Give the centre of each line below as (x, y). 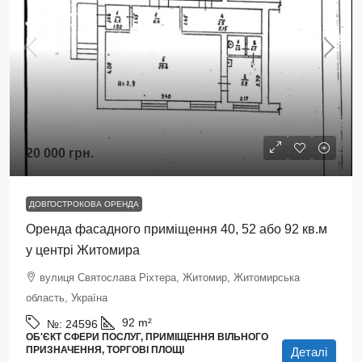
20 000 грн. (60, 153)
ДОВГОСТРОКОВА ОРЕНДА (84, 204)
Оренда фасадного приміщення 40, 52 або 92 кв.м (177, 229)
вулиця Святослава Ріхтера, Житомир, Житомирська (170, 278)
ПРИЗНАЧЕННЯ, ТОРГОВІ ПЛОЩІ (105, 350)
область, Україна (67, 298)
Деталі (309, 352)
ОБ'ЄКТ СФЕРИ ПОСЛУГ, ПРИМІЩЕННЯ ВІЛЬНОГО (147, 337)
